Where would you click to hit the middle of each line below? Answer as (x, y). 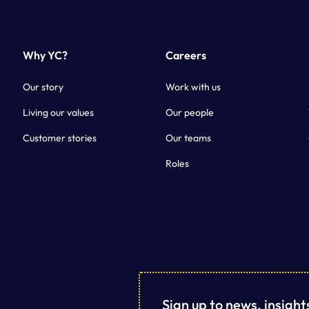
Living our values (59, 113)
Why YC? (46, 56)
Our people (190, 113)
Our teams (188, 138)
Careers (186, 56)
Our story (43, 87)
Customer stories (60, 138)
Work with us (193, 87)
